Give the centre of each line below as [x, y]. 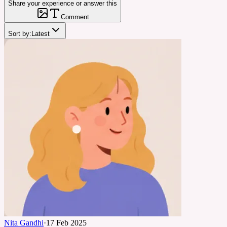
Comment [75, 17]
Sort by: [20, 33]
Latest [41, 33]
